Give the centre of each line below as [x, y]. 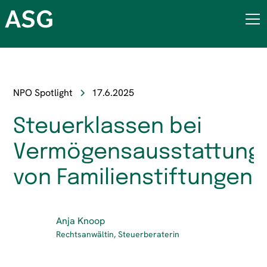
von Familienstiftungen [133, 178]
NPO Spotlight [43, 93]
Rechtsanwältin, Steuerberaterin [118, 234]
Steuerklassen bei [108, 127]
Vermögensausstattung [137, 153]
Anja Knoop [81, 221]
